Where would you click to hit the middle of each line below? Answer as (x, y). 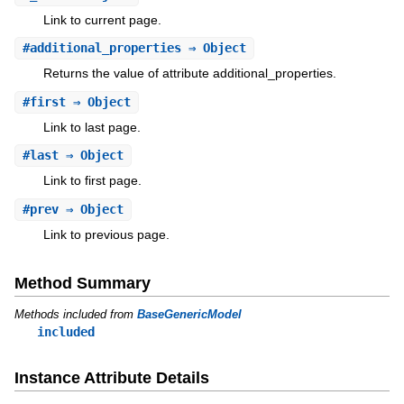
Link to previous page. (106, 234)
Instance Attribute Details (111, 378)
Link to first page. (92, 181)
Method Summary (82, 283)
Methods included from (75, 314)
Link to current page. (102, 20)
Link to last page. (92, 127)
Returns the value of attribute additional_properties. (189, 73)
